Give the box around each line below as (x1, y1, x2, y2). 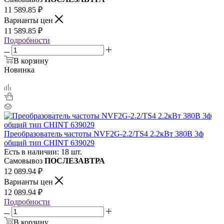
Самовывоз (4, 156, 44, 165)
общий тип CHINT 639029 (4, 138, 94, 147)
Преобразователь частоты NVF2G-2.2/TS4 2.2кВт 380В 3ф (4, 129, 203, 138)
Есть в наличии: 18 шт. (4, 147, 82, 156)
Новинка (4, 65, 34, 74)
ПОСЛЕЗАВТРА (44, 156, 105, 165)
